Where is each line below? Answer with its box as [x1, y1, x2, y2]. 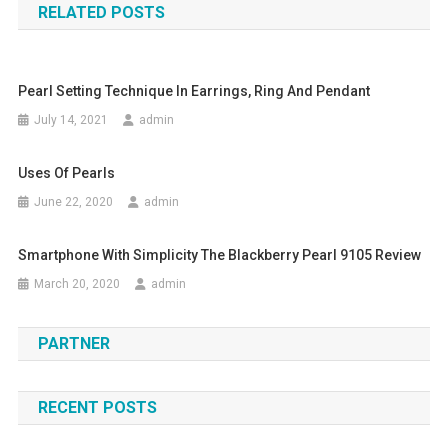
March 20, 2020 [34, 277, 121, 292]
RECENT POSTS [37, 398, 157, 418]
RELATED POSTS [37, 3, 165, 23]
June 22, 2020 [34, 195, 114, 210]
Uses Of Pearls [18, 165, 116, 182]
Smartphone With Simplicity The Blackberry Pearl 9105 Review [18, 247, 422, 264]
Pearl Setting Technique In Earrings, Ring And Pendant [18, 83, 371, 100]
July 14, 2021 [34, 113, 109, 128]
